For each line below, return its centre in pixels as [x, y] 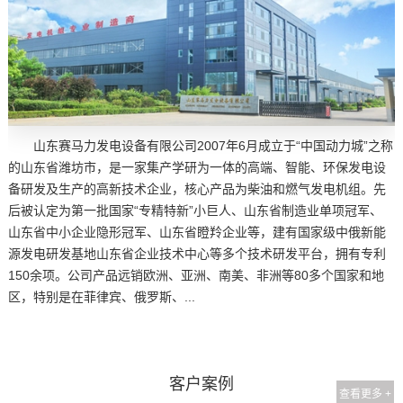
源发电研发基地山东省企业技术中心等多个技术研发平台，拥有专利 [197, 253]
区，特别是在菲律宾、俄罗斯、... [102, 296]
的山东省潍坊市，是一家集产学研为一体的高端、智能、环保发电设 [197, 167]
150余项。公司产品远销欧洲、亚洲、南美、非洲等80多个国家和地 [197, 275]
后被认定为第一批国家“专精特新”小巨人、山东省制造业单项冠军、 [196, 210]
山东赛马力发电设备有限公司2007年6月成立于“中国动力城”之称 [214, 145]
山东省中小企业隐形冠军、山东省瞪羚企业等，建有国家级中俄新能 [197, 232]
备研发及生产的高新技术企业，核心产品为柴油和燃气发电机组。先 [197, 188]
